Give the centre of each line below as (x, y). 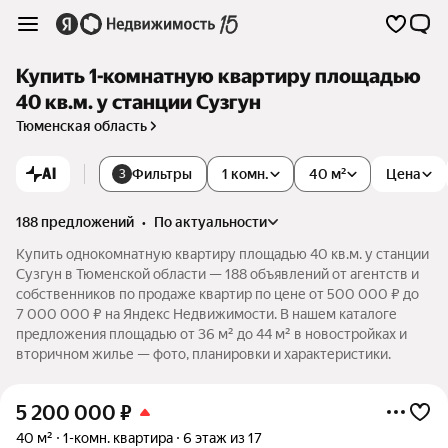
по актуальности (215, 222)
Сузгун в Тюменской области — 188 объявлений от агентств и (217, 274)
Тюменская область (81, 126)
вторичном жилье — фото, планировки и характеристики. (203, 354)
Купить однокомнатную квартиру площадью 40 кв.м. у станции (222, 254)
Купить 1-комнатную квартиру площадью (218, 76)
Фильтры (162, 174)
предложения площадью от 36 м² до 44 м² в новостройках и (211, 334)
